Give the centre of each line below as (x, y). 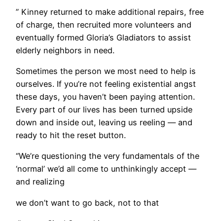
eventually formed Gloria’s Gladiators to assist (103, 37)
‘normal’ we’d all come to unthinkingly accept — (106, 169)
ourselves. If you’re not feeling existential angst (106, 84)
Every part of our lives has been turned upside (104, 109)
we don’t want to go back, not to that (87, 203)
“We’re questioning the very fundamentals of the (108, 156)
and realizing (40, 182)
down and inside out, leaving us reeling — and (104, 122)
